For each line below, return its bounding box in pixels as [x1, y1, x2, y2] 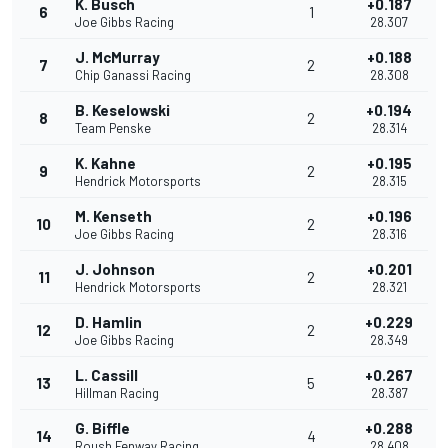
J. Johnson [75, 260, 155, 279]
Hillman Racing [75, 385, 159, 402]
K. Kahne [75, 154, 136, 173]
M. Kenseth [75, 207, 152, 226]
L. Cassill [75, 366, 138, 385]
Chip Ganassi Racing [75, 67, 191, 84]
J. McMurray [75, 48, 160, 67]
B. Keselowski [75, 101, 170, 120]
